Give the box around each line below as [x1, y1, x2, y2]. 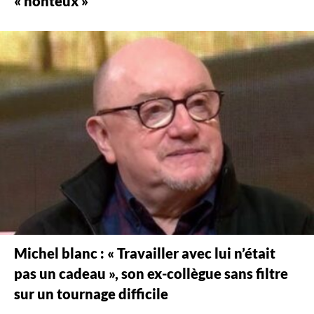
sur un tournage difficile [14, 286, 168, 303]
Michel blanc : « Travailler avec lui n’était [14, 245, 275, 262]
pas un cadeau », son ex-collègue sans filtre [14, 266, 288, 282]
